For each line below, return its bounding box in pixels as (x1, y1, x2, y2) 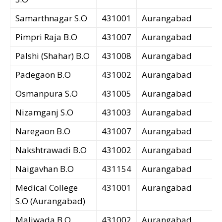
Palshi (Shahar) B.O (15, 50, 90, 62)
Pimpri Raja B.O (15, 31, 77, 43)
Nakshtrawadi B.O (15, 144, 87, 156)
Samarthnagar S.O (15, 12, 87, 24)
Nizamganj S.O (15, 107, 73, 118)
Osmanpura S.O (15, 88, 78, 100)
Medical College (15, 182, 78, 194)
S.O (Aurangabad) (15, 195, 85, 207)
